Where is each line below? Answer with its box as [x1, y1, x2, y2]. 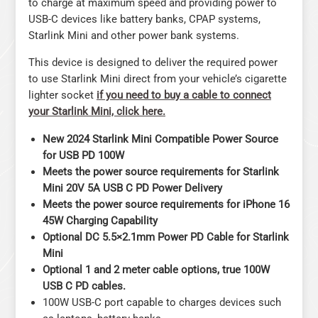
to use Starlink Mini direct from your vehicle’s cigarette [28, 72, 287, 85]
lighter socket [28, 89, 97, 102]
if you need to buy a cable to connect [97, 89, 271, 102]
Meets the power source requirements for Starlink [43, 165, 279, 178]
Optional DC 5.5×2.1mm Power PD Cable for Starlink [43, 230, 289, 243]
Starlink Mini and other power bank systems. [28, 28, 239, 42]
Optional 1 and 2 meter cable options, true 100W [43, 263, 270, 276]
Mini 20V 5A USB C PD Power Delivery [43, 181, 222, 194]
